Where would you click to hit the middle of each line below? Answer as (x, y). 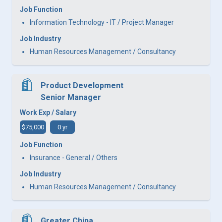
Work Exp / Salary (48, 112)
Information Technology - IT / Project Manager (102, 22)
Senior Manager (71, 97)
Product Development (82, 85)
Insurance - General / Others (74, 157)
